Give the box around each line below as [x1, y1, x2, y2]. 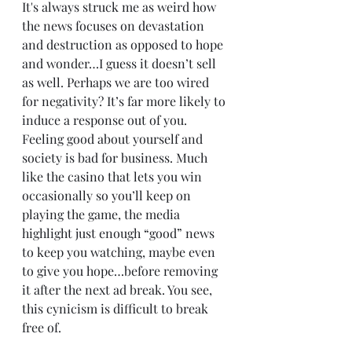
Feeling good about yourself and [22, 130, 206, 147]
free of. [22, 319, 61, 335]
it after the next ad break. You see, [22, 281, 215, 298]
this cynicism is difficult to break [22, 300, 211, 317]
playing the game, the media [22, 206, 183, 222]
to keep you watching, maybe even [22, 244, 218, 260]
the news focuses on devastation [22, 17, 207, 34]
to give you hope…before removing [22, 262, 221, 279]
